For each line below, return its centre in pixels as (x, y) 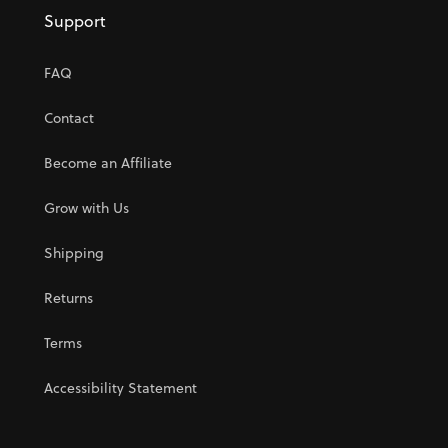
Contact (69, 118)
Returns (68, 298)
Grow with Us (86, 208)
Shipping (74, 253)
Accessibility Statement (120, 388)
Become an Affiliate (108, 163)
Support (75, 21)
